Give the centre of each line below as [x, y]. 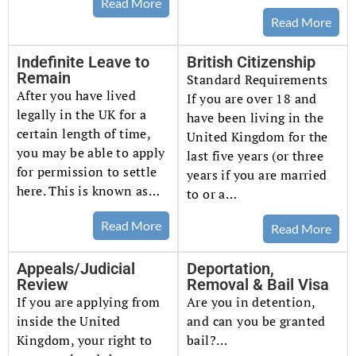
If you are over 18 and [252, 98]
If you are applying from [89, 302]
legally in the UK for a [82, 114]
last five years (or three [255, 155]
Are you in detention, [251, 302]
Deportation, [230, 269]
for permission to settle [87, 171]
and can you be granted [256, 321]
